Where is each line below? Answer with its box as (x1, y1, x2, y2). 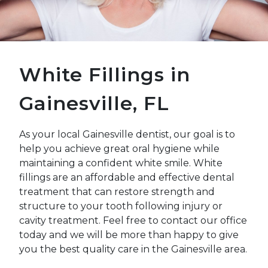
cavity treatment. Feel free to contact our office (19, 215, 247, 226)
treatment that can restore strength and (19, 186, 215, 197)
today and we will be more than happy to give (19, 229, 239, 240)
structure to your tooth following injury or (19, 200, 223, 212)
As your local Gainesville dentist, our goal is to (19, 129, 235, 140)
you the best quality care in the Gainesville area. (19, 243, 247, 255)
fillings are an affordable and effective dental (19, 172, 234, 183)
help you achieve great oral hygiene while (19, 143, 220, 154)
